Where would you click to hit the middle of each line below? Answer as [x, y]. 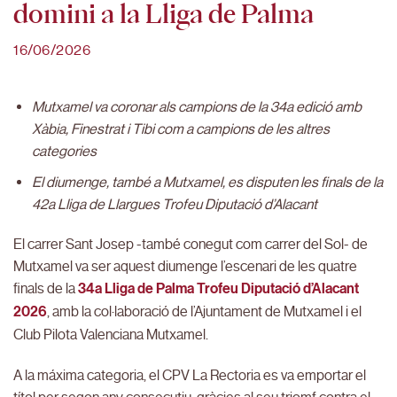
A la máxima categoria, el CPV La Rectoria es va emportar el [190, 376]
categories [64, 151]
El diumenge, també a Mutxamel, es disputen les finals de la [207, 182]
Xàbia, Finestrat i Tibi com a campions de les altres [180, 129]
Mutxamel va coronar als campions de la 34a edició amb [196, 107]
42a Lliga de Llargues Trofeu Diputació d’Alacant [174, 204]
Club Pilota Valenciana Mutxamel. [111, 335]
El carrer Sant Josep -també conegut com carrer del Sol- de [191, 245]
